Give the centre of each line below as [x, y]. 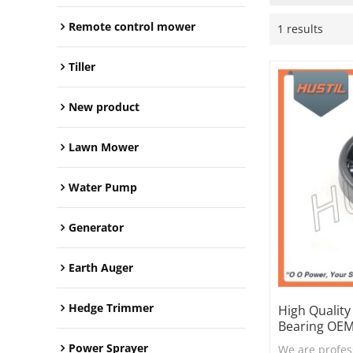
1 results [300, 29]
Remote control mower [132, 27]
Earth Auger [101, 268]
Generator [96, 228]
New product [104, 107]
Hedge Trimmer [111, 308]
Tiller [82, 67]
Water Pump [103, 188]
